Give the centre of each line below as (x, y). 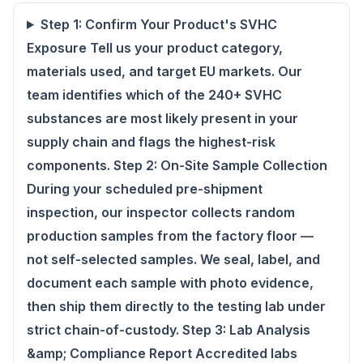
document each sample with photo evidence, (170, 283)
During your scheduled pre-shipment (145, 189)
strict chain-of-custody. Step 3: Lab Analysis (169, 330)
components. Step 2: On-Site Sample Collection (177, 165)
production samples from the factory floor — (170, 236)
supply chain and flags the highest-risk (151, 142)
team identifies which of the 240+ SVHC (154, 95)
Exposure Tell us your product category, (155, 48)
